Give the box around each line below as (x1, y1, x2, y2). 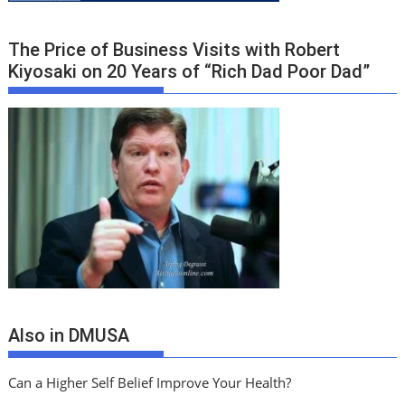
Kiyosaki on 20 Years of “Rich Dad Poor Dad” (8, 60, 371, 82)
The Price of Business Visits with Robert (8, 38, 341, 61)
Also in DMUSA (8, 325, 130, 347)
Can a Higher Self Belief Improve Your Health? (8, 373, 292, 392)
